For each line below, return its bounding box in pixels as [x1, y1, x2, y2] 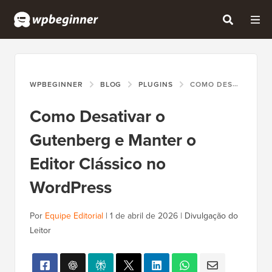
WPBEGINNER [30, 79, 83, 90]
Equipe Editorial [45, 209, 103, 223]
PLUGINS [138, 79, 174, 90]
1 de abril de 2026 [110, 209, 178, 223]
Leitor [30, 224, 51, 237]
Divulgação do [185, 209, 238, 223]
